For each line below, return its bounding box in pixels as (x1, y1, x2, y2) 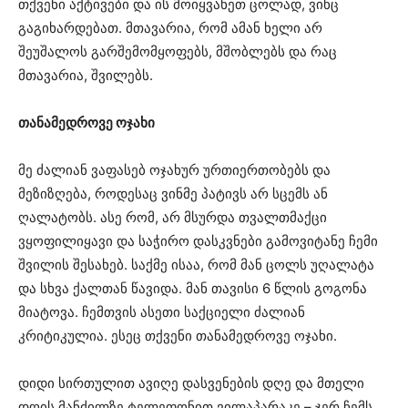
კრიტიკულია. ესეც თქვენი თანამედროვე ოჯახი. (18, 326, 337, 344)
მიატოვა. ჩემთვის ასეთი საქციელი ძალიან (18, 302, 305, 321)
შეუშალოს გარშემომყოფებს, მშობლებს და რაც (18, 42, 337, 60)
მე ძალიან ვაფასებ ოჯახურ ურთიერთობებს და (18, 160, 331, 178)
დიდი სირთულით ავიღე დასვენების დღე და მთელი (18, 373, 364, 392)
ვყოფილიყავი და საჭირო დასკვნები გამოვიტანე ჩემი (18, 231, 378, 250)
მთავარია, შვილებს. (18, 66, 153, 84)
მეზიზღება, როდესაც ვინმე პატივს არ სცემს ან (18, 184, 328, 202)
